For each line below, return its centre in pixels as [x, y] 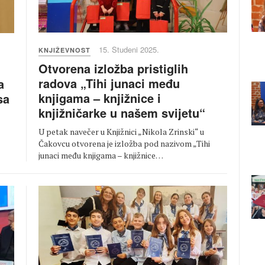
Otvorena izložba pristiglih [113, 69]
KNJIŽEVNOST [64, 50]
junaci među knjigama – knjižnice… [101, 156]
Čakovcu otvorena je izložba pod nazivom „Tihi [124, 144]
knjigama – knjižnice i [100, 98]
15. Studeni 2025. [129, 50]
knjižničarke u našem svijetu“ [122, 113]
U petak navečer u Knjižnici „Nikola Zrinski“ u [121, 132]
